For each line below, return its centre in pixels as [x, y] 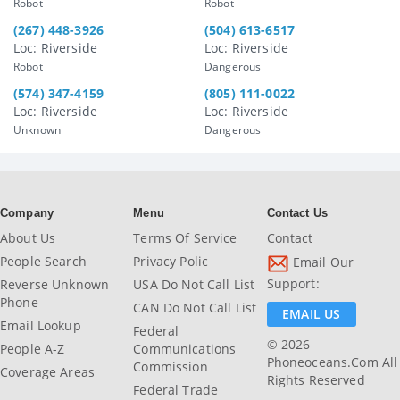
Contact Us [297, 213]
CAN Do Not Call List [195, 308]
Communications [185, 349]
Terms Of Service [185, 238]
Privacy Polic [171, 262]
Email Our [321, 262]
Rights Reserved [316, 380]
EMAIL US [312, 314]
